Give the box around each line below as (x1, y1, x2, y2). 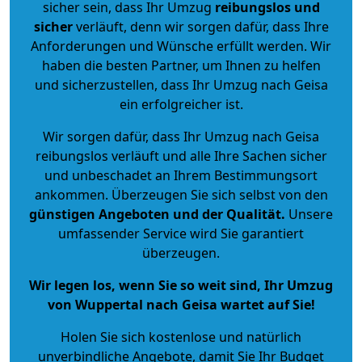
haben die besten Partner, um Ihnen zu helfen (41, 56, 321, 74)
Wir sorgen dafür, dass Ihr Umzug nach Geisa (43, 127, 319, 145)
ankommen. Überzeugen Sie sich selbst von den (34, 185, 328, 204)
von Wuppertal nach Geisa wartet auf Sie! (47, 295, 315, 314)
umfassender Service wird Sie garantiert (58, 224, 304, 242)
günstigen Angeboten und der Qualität (29, 204, 281, 223)
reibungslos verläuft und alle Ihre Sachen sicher (35, 146, 327, 165)
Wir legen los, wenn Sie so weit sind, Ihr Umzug (29, 276, 333, 294)
